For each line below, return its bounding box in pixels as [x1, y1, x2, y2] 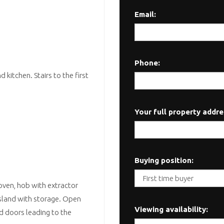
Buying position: [134, 156, 193, 164]
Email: [134, 9, 156, 18]
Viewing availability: [134, 204, 208, 213]
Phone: [134, 58, 160, 67]
